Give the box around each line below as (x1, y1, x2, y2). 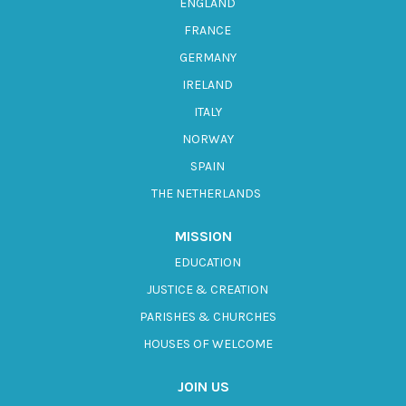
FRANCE (184, 22, 231, 38)
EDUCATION (174, 254, 241, 270)
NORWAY (181, 130, 234, 147)
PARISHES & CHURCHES (139, 308, 276, 324)
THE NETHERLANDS (151, 185, 264, 201)
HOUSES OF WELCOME (142, 335, 273, 352)
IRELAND (182, 76, 233, 92)
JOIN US (177, 377, 229, 395)
